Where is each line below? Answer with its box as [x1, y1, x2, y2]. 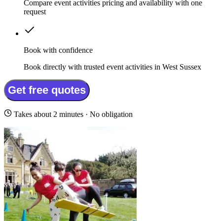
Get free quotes [8, 84, 86, 97]
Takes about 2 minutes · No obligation [12, 110, 133, 119]
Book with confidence [24, 46, 93, 55]
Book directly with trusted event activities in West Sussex [24, 63, 201, 72]
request [24, 7, 46, 16]
